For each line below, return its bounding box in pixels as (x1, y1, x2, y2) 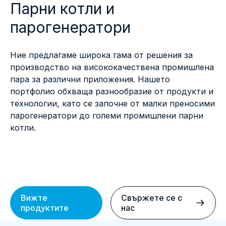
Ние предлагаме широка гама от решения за (10, 50, 193, 60)
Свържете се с (121, 193, 183, 203)
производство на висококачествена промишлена (10, 62, 214, 72)
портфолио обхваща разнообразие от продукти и (10, 86, 213, 96)
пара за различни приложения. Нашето (10, 74, 170, 84)
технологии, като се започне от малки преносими (10, 98, 215, 108)
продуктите (21, 203, 69, 213)
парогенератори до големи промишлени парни (10, 110, 203, 121)
